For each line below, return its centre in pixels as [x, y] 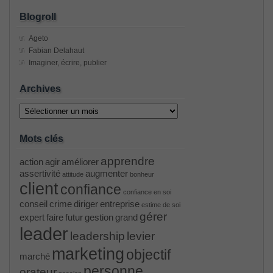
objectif [148, 255]
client [39, 188]
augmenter [107, 173]
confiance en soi [147, 192]
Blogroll [38, 16]
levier [141, 236]
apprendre [128, 161]
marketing [88, 253]
